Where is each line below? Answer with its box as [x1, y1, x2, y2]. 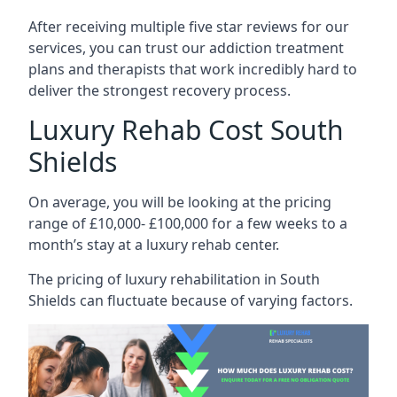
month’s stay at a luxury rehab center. [28, 235, 279, 254]
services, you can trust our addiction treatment [28, 38, 344, 58]
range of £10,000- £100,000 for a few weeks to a [28, 214, 347, 233]
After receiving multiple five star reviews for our [28, 17, 349, 36]
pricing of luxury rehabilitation [57, 269, 261, 289]
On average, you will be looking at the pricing [28, 192, 331, 212]
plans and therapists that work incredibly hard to [28, 59, 357, 79]
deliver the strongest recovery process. [28, 81, 291, 100]
